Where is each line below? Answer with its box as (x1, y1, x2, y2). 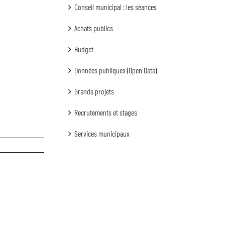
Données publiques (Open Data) (74, 65, 157, 75)
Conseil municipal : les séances (74, 2, 157, 12)
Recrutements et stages (74, 107, 137, 117)
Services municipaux (74, 129, 130, 138)
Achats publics (74, 23, 113, 33)
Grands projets (74, 86, 114, 96)
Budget (74, 44, 93, 54)
